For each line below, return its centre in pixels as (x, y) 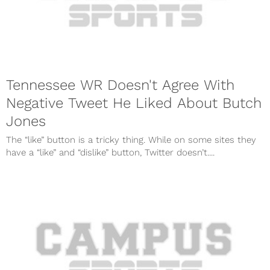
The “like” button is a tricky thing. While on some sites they (131, 140)
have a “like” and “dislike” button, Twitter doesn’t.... (110, 152)
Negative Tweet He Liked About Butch (134, 103)
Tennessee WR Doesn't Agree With (120, 85)
